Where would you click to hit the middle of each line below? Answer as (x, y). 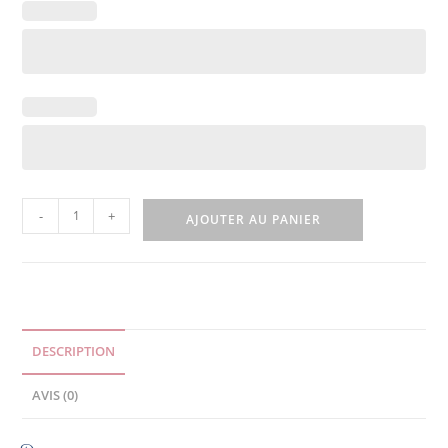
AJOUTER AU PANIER (253, 219)
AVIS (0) (55, 395)
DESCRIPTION (74, 351)
